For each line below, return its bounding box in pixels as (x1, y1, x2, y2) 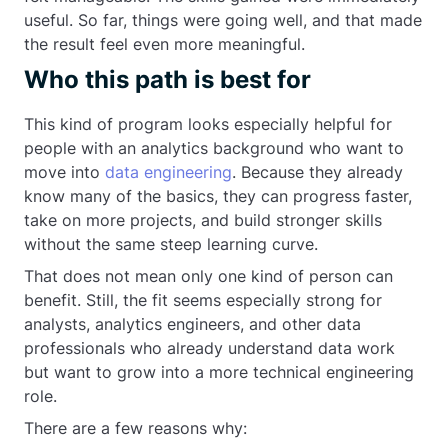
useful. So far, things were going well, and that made (24, 10, 422, 30)
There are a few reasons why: (24, 418, 247, 438)
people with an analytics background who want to (24, 138, 404, 158)
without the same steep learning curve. (24, 234, 318, 254)
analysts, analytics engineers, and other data (24, 314, 361, 334)
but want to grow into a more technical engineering (24, 362, 414, 382)
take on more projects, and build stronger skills (24, 210, 382, 230)
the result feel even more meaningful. (24, 34, 305, 54)
